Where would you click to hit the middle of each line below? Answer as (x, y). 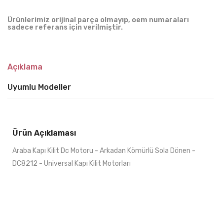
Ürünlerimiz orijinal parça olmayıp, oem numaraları (98, 20)
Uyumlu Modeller (39, 87)
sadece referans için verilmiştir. (65, 28)
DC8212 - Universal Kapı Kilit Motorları (72, 164)
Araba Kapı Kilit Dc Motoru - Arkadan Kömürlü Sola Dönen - (104, 151)
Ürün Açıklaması (44, 133)
